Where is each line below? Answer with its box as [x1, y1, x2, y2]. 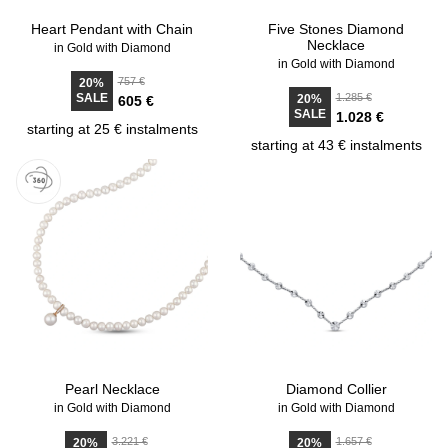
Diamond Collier [285, 381, 387, 397]
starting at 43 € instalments [250, 137, 422, 153]
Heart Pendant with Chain [31, 21, 193, 37]
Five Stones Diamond [268, 21, 404, 37]
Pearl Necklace [64, 381, 160, 397]
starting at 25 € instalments [26, 121, 198, 137]
